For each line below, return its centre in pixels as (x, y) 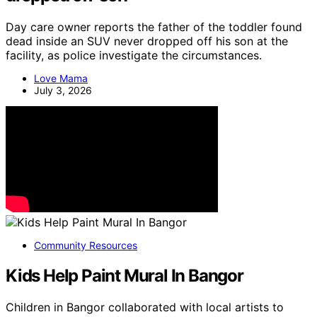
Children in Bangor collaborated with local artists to (145, 307)
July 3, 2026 (63, 90)
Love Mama (61, 78)
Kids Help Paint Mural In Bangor (125, 275)
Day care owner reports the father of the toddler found (154, 27)
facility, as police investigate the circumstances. (134, 55)
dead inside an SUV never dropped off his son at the (147, 41)
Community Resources (86, 245)
